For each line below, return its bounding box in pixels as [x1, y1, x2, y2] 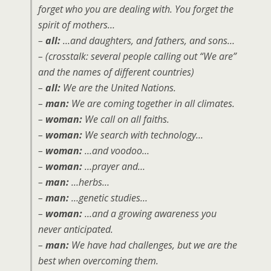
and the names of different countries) [38, 65, 194, 79]
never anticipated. [38, 223, 113, 236]
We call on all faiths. [82, 113, 169, 126]
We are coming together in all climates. [69, 97, 235, 110]
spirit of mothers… [38, 18, 115, 31]
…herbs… [69, 175, 109, 189]
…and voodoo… [82, 144, 149, 157]
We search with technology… [82, 128, 203, 142]
